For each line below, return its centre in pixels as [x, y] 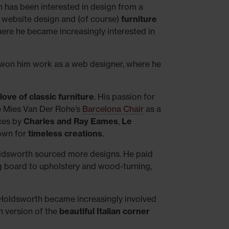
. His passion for [124, 97]
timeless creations [65, 133]
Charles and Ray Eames [71, 121]
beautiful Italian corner [104, 211]
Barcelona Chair [113, 109]
